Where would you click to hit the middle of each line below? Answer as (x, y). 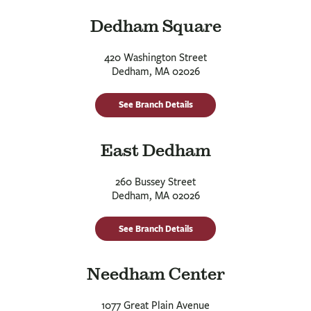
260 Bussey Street (155, 182)
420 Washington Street (155, 58)
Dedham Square (155, 27)
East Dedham (155, 151)
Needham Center (155, 275)
